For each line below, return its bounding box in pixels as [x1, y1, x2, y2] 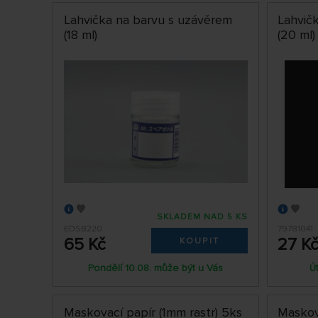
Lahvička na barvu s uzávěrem [63, 12, 232, 28]
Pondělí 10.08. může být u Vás [88, 262, 224, 275]
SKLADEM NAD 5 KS [157, 212, 248, 223]
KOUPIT [180, 236, 220, 247]
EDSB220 [63, 224, 102, 235]
